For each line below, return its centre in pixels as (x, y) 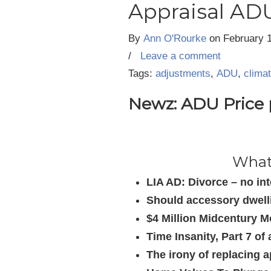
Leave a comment (181, 56)
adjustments (183, 73)
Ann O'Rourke (175, 38)
